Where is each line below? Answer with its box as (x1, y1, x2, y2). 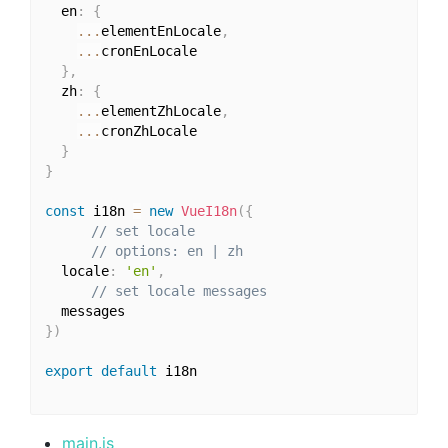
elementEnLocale (100, 22, 221, 39)
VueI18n (180, 202, 237, 219)
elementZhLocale (100, 102, 221, 119)
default (100, 362, 157, 379)
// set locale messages (90, 282, 267, 299)
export (44, 362, 93, 379)
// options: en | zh (90, 242, 243, 259)
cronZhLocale (100, 122, 197, 139)
